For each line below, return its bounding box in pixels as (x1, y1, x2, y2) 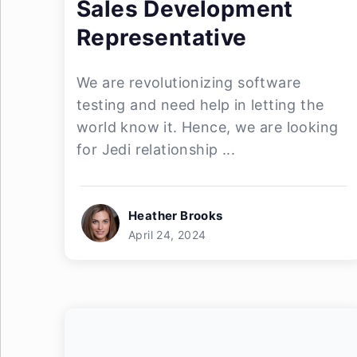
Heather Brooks (128, 208, 223, 223)
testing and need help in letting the (76, 96, 324, 113)
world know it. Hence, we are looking (76, 119, 339, 135)
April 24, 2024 (128, 228, 206, 241)
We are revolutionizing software (76, 74, 301, 91)
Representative (76, 24, 247, 51)
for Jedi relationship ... (76, 141, 235, 158)
